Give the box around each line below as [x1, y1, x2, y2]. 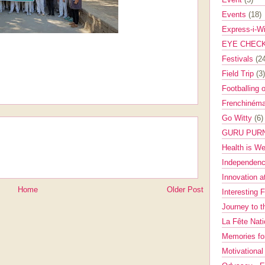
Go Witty [222, 114, 254, 122]
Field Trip [222, 69, 256, 78]
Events [222, 10, 248, 19]
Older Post [167, 185, 203, 195]
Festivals [222, 54, 256, 63]
